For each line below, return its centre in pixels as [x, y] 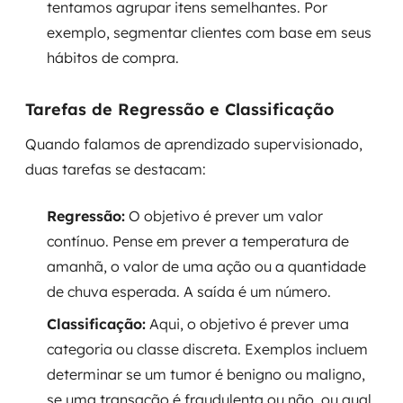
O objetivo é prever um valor [224, 216]
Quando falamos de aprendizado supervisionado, [194, 144]
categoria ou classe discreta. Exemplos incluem [207, 349]
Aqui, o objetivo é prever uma [247, 324]
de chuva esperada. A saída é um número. [189, 291]
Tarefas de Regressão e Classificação [179, 109]
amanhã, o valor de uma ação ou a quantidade [206, 266]
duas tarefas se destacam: [116, 169]
